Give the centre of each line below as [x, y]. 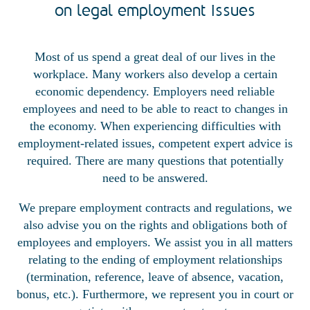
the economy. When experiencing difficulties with [155, 126]
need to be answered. [155, 178]
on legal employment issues [155, 11]
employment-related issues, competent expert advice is [155, 144]
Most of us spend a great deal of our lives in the [155, 57]
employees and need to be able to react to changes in [155, 109]
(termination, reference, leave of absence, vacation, [155, 277]
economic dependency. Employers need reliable [155, 92]
